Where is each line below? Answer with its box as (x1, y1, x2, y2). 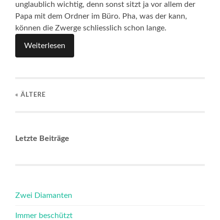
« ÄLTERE (15, 91, 46, 98)
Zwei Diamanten (15, 191, 73, 199)
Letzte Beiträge (15, 134, 70, 142)
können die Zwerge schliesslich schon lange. (15, 24, 167, 32)
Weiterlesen (24, 41, 66, 50)
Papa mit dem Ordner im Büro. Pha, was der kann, (15, 12, 188, 20)
